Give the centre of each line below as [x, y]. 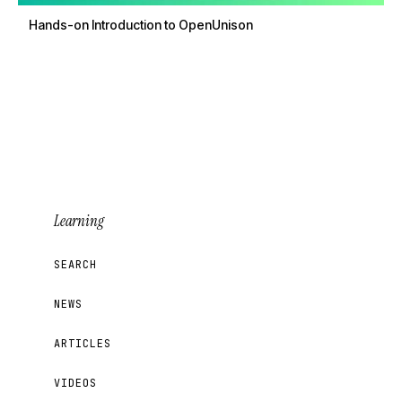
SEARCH [75, 264]
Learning [79, 221]
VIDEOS [75, 383]
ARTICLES [83, 343]
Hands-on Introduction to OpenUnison [141, 25]
